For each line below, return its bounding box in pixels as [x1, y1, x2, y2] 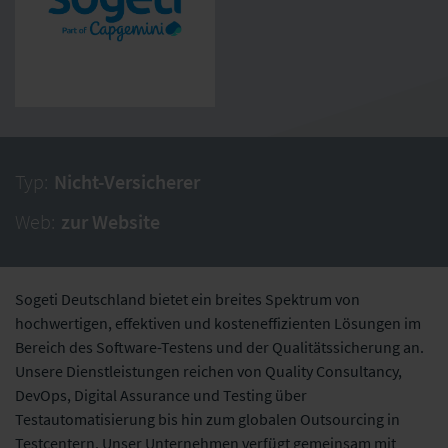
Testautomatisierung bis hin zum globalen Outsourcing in [15, 409, 400, 429]
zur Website [61, 209, 160, 234]
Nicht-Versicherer [54, 169, 200, 194]
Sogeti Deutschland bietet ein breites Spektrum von [15, 289, 360, 309]
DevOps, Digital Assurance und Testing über [15, 385, 307, 405]
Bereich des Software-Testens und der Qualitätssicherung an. [15, 337, 424, 357]
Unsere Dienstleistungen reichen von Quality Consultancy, [15, 361, 402, 381]
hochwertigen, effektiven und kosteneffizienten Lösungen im [15, 313, 421, 333]
